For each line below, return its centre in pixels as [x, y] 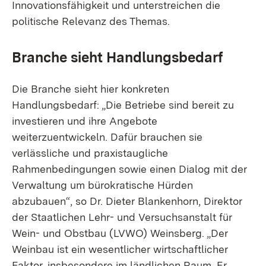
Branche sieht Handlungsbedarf [117, 57]
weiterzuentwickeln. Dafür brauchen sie [107, 137]
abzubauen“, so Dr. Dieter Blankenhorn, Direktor [127, 201]
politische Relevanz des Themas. [91, 21]
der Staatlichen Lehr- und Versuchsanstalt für [122, 217]
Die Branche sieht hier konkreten [91, 89]
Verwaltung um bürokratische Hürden [102, 185]
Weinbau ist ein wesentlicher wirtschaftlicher [120, 249]
